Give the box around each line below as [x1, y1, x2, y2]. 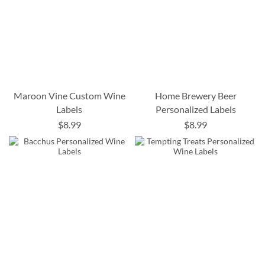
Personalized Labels [155, 104, 236, 115]
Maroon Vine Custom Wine [13, 90, 125, 102]
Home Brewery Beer [154, 90, 237, 102]
